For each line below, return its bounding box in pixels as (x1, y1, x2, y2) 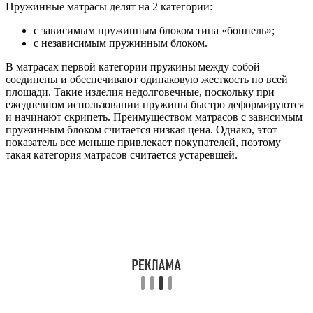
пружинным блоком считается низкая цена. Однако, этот (6, 124, 277, 136)
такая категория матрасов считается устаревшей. (6, 149, 238, 161)
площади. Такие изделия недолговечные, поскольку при (6, 86, 275, 99)
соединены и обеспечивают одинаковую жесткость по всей (6, 73, 288, 86)
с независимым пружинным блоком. (34, 37, 208, 50)
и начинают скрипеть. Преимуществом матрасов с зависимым (6, 111, 303, 124)
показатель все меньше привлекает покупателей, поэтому (6, 136, 281, 149)
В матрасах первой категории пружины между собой (6, 61, 260, 73)
